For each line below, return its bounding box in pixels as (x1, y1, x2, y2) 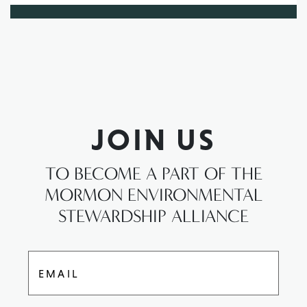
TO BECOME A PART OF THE (45, 163, 262, 185)
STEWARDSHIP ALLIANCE (58, 206, 249, 228)
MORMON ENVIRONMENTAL (44, 184, 263, 206)
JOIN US (90, 122, 217, 157)
